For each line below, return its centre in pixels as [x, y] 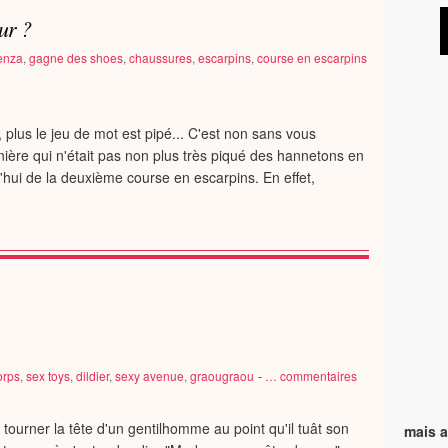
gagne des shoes [76, 57]
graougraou [222, 375]
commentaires [317, 375]
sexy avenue [149, 375]
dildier [92, 375]
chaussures [160, 57]
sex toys [48, 375]
